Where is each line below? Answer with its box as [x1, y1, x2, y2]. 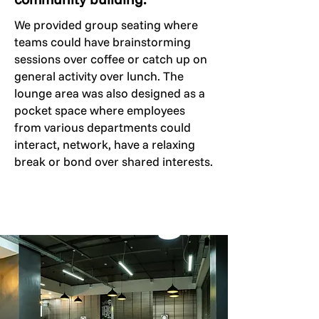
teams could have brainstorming [14, 34, 191, 49]
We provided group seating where [14, 17, 198, 32]
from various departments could [14, 120, 191, 135]
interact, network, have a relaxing [14, 137, 195, 152]
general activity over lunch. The [14, 68, 184, 83]
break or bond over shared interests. [14, 154, 213, 169]
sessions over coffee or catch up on [14, 51, 207, 66]
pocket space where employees [14, 103, 185, 117]
